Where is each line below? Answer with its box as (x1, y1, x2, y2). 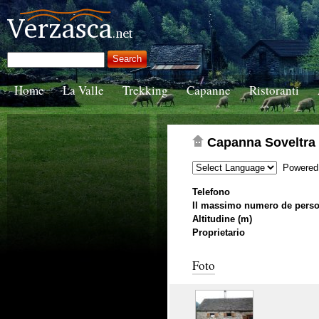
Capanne (187, 82, 231, 99)
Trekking (122, 82, 168, 99)
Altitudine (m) (192, 214, 252, 225)
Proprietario (192, 227, 245, 239)
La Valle (63, 82, 104, 99)
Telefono (192, 187, 230, 198)
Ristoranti (249, 82, 299, 99)
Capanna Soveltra (204, 135, 315, 150)
